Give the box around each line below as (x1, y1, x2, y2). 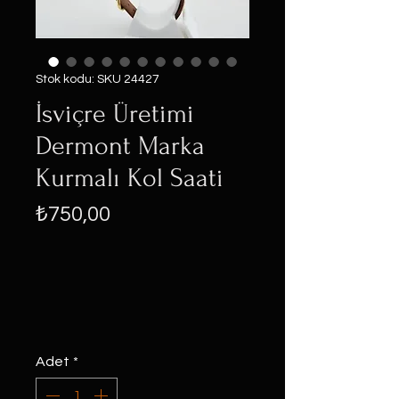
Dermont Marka (36, 131, 205, 160)
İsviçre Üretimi (36, 99, 194, 128)
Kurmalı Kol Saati (36, 163, 224, 192)
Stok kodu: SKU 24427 (36, 73, 159, 85)
